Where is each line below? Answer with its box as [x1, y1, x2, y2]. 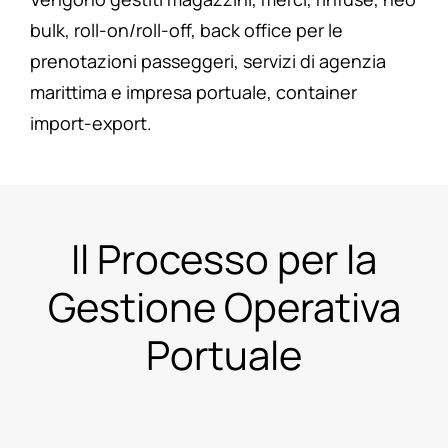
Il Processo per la [71, 230, 377, 286]
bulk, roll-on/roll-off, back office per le [29, 17, 343, 42]
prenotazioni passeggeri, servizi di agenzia [29, 48, 386, 73]
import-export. [29, 110, 152, 135]
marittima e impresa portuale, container [29, 79, 357, 104]
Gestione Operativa [47, 278, 401, 334]
